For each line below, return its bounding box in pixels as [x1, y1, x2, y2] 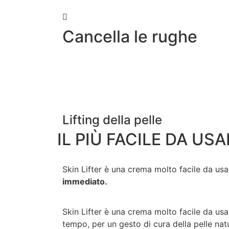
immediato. [62, 176, 107, 187]
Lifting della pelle [62, 112, 162, 128]
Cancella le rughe [62, 27, 197, 47]
